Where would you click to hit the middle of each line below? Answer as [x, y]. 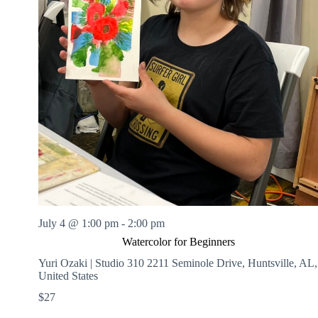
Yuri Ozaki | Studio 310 [93, 263]
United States [68, 275]
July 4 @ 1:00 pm [78, 223]
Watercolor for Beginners [178, 241]
